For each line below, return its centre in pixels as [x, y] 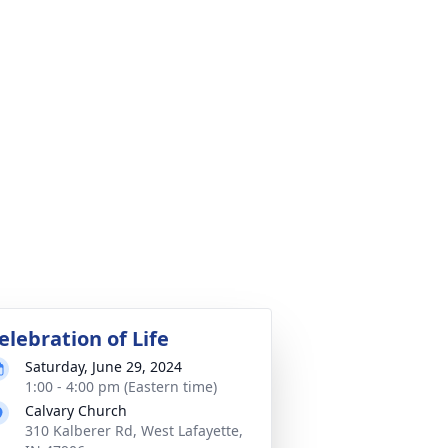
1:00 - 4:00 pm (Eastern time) [121, 386]
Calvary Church [76, 410]
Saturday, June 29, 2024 [103, 366]
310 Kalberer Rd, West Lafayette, [134, 430]
